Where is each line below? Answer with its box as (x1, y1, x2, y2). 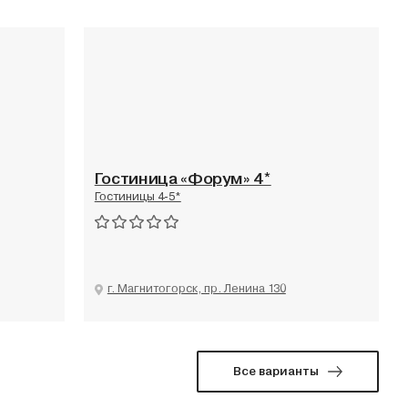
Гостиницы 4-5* (94, 189, 181, 204)
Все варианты (233, 364, 320, 379)
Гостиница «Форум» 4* (94, 169, 271, 189)
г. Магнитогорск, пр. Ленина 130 (107, 280, 286, 295)
